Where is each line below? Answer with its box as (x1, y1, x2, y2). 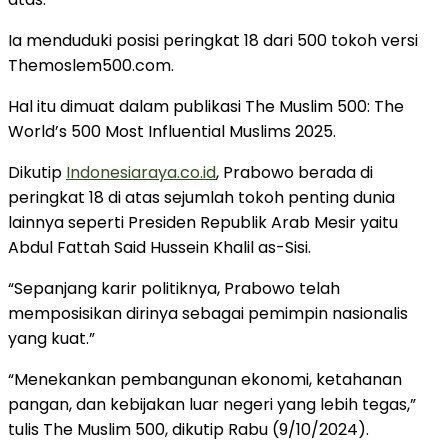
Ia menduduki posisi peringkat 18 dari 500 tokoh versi (8, 28, 418, 52)
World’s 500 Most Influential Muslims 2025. (8, 119, 336, 143)
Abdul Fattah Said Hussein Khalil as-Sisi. (8, 235, 311, 259)
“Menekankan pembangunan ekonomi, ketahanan (8, 367, 402, 391)
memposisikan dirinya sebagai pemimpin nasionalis (8, 301, 408, 325)
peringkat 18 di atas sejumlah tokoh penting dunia (8, 185, 395, 209)
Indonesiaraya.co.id (66, 160, 216, 184)
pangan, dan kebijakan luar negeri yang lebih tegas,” (8, 392, 416, 416)
